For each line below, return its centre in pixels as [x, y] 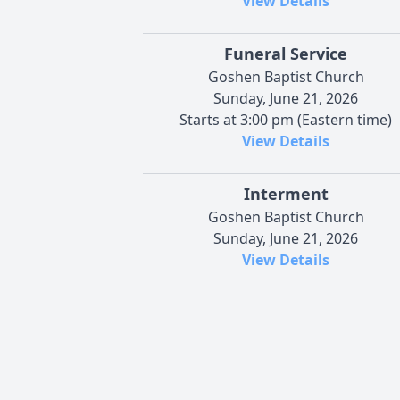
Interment [286, 194]
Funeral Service [286, 54]
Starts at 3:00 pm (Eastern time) [286, 120]
